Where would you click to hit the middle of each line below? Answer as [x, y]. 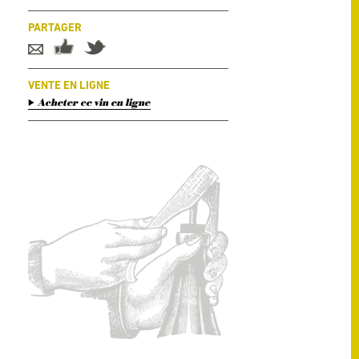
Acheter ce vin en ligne [94, 103]
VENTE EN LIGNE [69, 85]
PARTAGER [54, 27]
